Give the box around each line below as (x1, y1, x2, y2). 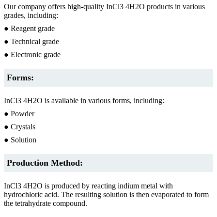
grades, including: (4, 11, 58, 19)
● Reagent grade (4, 24, 55, 32)
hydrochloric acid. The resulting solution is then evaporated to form (4, 190, 209, 199)
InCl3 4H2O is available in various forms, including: (4, 96, 164, 105)
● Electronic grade (4, 50, 61, 59)
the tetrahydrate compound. (4, 199, 87, 207)
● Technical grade (4, 37, 59, 46)
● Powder (4, 109, 34, 118)
